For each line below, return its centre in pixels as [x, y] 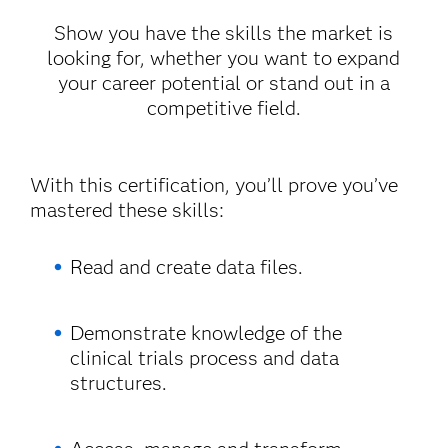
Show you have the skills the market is [224, 33]
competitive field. [223, 108]
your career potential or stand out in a [223, 83]
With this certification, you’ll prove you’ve [214, 185]
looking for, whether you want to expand [224, 58]
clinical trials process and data [204, 358]
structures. [118, 383]
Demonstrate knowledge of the [205, 333]
